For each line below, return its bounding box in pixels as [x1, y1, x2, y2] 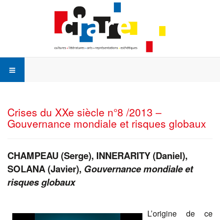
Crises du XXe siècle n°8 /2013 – [7, 105, 162, 120]
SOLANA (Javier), [7, 162, 84, 176]
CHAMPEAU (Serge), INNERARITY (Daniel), [7, 149, 188, 163]
